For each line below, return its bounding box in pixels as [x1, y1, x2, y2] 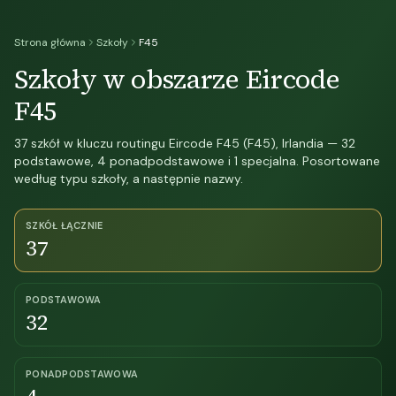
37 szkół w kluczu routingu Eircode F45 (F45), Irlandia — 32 [14, 135, 355, 151]
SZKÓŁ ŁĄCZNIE [26, 219, 103, 232]
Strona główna [14, 35, 86, 49]
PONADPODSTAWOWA [26, 368, 139, 380]
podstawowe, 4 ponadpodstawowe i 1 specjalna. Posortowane [14, 153, 380, 169]
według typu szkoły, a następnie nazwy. [14, 171, 243, 187]
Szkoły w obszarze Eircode [14, 61, 340, 97]
